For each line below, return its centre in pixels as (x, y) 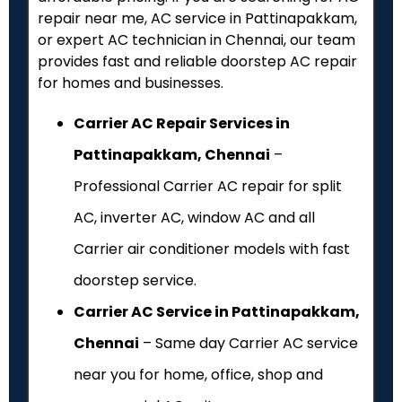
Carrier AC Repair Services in (182, 123)
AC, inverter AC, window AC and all (194, 217)
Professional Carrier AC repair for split (208, 186)
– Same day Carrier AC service (249, 343)
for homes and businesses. (131, 83)
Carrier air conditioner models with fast (212, 249)
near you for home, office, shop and (198, 374)
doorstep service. (135, 280)
